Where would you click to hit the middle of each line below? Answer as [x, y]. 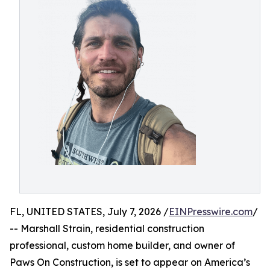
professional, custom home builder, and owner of [122, 245]
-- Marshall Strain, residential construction [107, 228]
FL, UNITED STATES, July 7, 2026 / [89, 212]
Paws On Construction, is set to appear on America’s [130, 262]
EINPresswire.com [211, 212]
